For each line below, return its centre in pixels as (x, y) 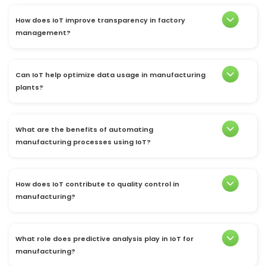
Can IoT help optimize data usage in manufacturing (110, 75)
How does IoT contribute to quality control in (97, 184)
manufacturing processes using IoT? (83, 142)
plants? (29, 88)
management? (43, 33)
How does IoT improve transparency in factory (100, 20)
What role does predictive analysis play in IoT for (104, 239)
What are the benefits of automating (84, 130)
